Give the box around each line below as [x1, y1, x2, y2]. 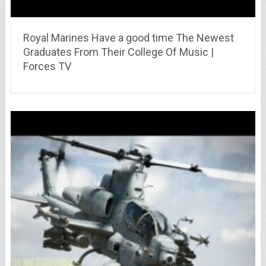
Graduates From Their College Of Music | [23, 45, 214, 58]
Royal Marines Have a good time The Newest [23, 31, 234, 44]
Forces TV [23, 59, 71, 72]
